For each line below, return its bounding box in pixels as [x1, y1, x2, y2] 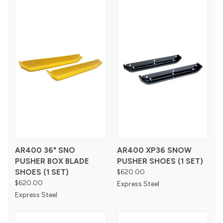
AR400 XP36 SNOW [116, 145, 192, 155]
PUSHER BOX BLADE [15, 156, 89, 166]
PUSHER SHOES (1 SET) [116, 156, 203, 166]
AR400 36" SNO [15, 145, 75, 155]
